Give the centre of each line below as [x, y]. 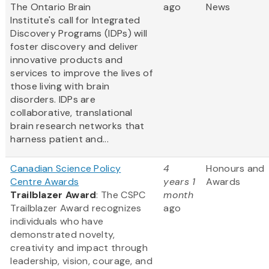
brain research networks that [77, 126]
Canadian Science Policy [66, 169]
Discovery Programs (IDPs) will [79, 34]
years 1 [180, 182]
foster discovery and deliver [74, 47]
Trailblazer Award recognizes [76, 208]
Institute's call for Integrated [75, 20]
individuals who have [57, 222]
